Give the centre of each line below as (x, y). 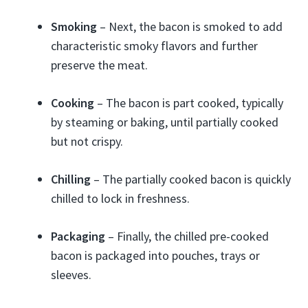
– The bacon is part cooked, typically (189, 102)
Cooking (73, 102)
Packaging (78, 236)
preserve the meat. (99, 65)
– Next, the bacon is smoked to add (190, 26)
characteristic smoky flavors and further (154, 45)
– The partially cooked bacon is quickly (191, 179)
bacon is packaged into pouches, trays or (155, 255)
